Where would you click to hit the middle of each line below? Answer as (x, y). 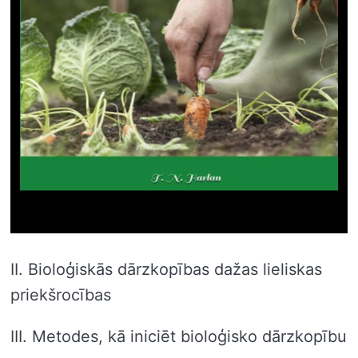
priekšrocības (61, 294)
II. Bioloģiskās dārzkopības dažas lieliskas (166, 269)
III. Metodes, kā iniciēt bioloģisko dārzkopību (179, 336)
